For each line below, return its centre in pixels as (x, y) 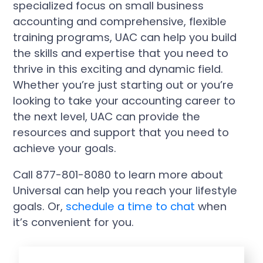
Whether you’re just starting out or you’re (124, 85)
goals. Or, (40, 206)
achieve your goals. (65, 148)
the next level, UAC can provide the (107, 116)
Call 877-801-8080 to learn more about (118, 174)
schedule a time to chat (131, 206)
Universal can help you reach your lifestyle (125, 190)
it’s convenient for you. (74, 222)
